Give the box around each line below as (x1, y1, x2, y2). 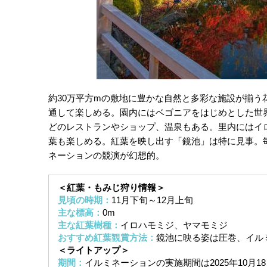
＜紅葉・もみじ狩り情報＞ (57, 182, 165, 193)
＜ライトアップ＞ (57, 245, 129, 256)
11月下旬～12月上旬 (111, 195, 193, 206)
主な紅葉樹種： (57, 220, 120, 231)
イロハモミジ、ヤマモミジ (120, 220, 228, 231)
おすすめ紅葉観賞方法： (57, 232, 156, 243)
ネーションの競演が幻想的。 (48, 150, 164, 161)
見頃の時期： (57, 195, 111, 206)
